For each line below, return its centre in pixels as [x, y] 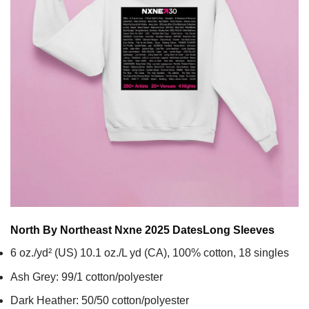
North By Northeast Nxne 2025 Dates [107, 230]
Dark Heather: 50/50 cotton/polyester [100, 301]
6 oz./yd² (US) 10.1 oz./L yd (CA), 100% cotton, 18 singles [150, 253]
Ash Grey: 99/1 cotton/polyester [87, 277]
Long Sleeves [239, 230]
